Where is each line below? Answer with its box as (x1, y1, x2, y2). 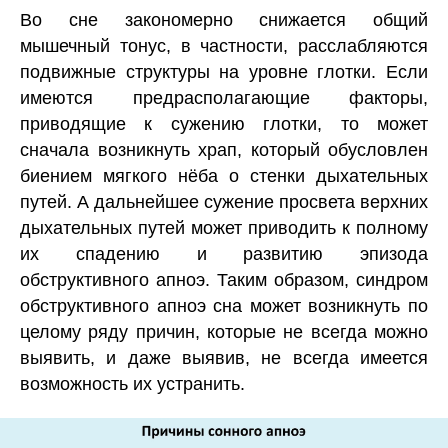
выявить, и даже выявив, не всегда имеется (20, 348, 428, 368)
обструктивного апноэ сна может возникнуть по (20, 296, 428, 316)
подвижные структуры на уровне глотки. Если (20, 62, 428, 82)
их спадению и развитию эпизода (20, 244, 428, 264)
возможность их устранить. (20, 374, 245, 394)
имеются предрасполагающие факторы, (20, 88, 428, 108)
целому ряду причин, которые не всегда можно (20, 322, 428, 342)
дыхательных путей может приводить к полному (20, 218, 428, 238)
